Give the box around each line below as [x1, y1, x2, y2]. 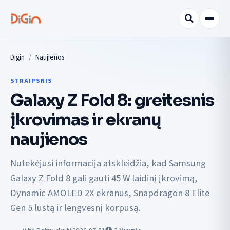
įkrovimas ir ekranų [10, 109, 161, 130]
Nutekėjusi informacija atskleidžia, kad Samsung [10, 157, 206, 170]
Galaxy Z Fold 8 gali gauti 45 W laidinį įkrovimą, [10, 171, 198, 185]
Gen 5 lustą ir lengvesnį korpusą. [10, 201, 140, 215]
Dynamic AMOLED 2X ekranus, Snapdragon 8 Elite [10, 186, 209, 200]
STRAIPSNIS [10, 76, 52, 85]
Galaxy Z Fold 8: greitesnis [10, 89, 214, 110]
